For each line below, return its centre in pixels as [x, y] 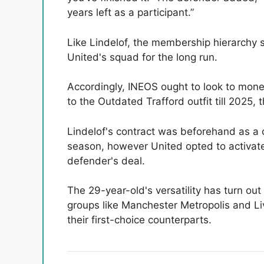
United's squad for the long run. [142, 57]
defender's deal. [106, 161]
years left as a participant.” [131, 13]
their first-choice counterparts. [139, 220]
